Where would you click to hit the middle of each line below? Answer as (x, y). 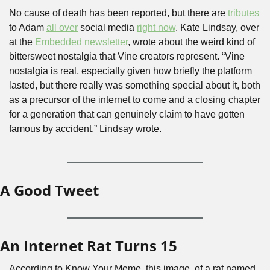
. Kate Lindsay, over (217, 27)
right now (156, 27)
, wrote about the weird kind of (191, 42)
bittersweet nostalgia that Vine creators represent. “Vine (127, 56)
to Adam (28, 27)
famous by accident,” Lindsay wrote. (85, 129)
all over (62, 27)
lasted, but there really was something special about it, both (135, 85)
